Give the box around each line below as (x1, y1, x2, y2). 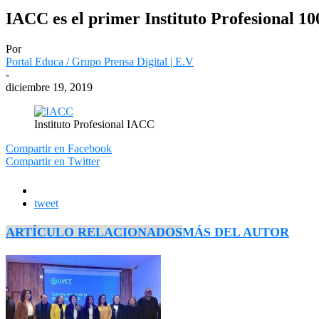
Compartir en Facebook (6, 142, 112, 155)
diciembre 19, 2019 (6, 80, 93, 93)
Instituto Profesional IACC (34, 117, 155, 130)
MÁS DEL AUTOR (182, 225, 289, 240)
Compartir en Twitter (6, 155, 100, 167)
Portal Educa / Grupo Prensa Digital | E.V (6, 55, 194, 68)
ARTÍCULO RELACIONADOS (6, 225, 182, 240)
